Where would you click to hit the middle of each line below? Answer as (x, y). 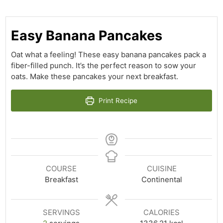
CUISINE (162, 169)
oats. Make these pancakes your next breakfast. (95, 77)
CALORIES (162, 213)
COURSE (61, 169)
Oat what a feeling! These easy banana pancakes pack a (109, 55)
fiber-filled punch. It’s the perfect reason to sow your (104, 66)
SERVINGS (61, 213)
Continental (162, 180)
